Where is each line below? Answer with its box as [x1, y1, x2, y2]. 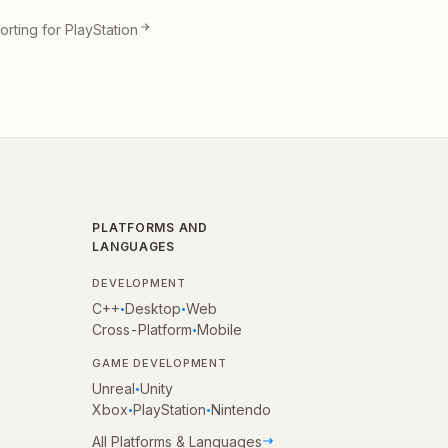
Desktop [125, 299, 182, 317]
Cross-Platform [92, 320, 193, 338]
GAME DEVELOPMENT [92, 355, 227, 370]
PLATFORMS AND [92, 219, 208, 235]
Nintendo [211, 400, 272, 418]
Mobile [197, 320, 243, 338]
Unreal [92, 379, 136, 397]
